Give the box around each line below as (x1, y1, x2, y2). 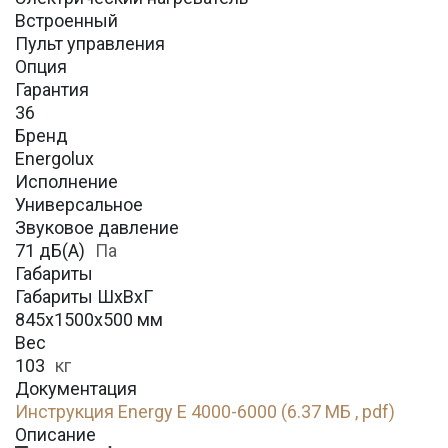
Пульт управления (15, 33, 165, 54)
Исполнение (15, 171, 118, 192)
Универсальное (15, 194, 143, 215)
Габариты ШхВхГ (15, 286, 153, 307)
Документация (15, 378, 137, 399)
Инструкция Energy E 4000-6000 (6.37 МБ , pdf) (15, 401, 395, 422)
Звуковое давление (15, 217, 179, 238)
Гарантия (15, 79, 89, 100)
